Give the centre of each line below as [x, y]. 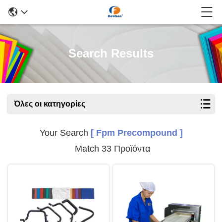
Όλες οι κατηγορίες [50, 104]
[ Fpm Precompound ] [137, 133]
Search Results [111, 53]
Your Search [65, 133]
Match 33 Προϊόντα [111, 149]
